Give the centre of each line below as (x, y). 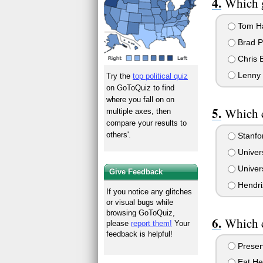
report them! (152, 223)
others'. (119, 134)
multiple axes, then (139, 111)
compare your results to (147, 123)
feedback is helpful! (140, 234)
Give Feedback (136, 171)
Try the (120, 76)
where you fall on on (141, 99)
